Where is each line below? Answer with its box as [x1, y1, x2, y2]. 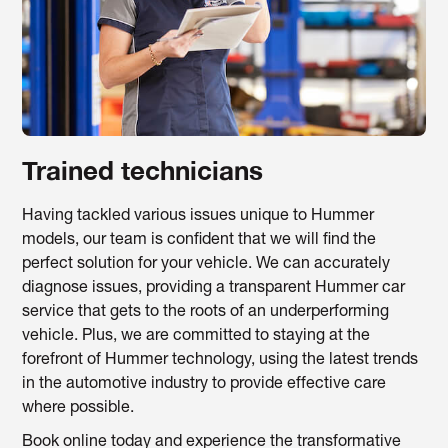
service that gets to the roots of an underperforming [22, 305, 390, 322]
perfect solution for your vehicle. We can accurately [22, 257, 391, 274]
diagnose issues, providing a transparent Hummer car [22, 281, 406, 298]
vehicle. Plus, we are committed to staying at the [22, 329, 371, 346]
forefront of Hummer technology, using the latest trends [22, 353, 419, 370]
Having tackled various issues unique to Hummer [22, 209, 375, 226]
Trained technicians [22, 155, 264, 187]
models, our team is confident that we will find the [22, 233, 377, 250]
